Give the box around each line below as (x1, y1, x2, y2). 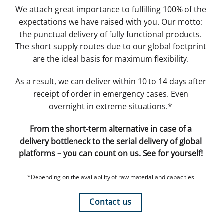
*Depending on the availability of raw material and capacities (27, 172, 194, 181)
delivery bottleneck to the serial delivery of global (19, 136, 202, 147)
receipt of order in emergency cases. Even (33, 88, 188, 100)
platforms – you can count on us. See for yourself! (18, 148, 203, 159)
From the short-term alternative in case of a (29, 123, 192, 135)
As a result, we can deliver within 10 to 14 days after (15, 76, 206, 87)
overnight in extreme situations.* (49, 101, 172, 112)
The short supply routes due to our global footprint (15, 41, 206, 52)
